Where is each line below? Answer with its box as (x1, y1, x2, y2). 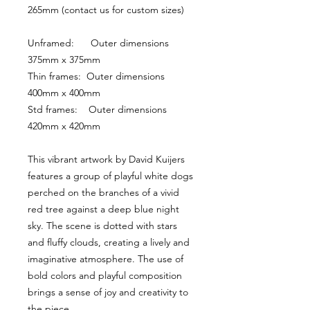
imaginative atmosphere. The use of (28, 253, 183, 265)
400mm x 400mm (28, 86, 100, 99)
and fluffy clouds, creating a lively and (28, 236, 190, 248)
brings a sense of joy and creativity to (28, 286, 188, 298)
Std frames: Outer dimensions (28, 103, 167, 116)
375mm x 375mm (28, 53, 100, 66)
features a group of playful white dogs (28, 170, 193, 182)
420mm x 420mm (28, 120, 100, 132)
